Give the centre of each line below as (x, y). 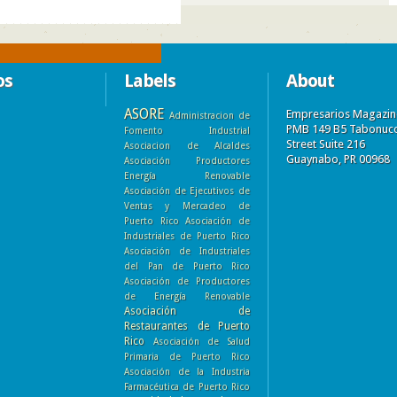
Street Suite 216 (326, 144)
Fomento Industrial (187, 130)
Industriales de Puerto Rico (187, 235)
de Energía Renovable (187, 296)
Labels (150, 80)
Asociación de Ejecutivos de (187, 190)
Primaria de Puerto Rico (187, 356)
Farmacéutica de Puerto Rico (187, 386)
